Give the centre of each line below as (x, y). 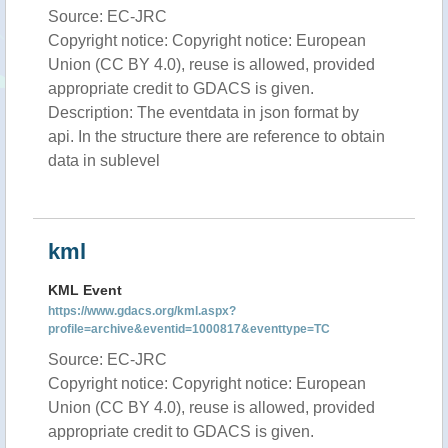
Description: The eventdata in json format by (203, 112)
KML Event (85, 290)
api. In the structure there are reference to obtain (216, 136)
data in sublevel (104, 160)
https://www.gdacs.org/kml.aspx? (142, 311)
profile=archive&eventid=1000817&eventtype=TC (189, 329)
